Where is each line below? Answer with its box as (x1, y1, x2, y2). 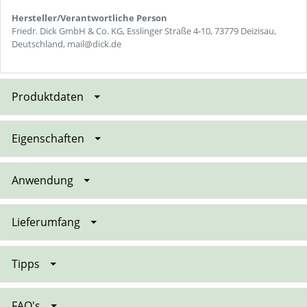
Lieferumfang (12, 214, 83, 230)
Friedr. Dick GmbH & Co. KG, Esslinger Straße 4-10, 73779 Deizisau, (12, 24, 276, 37)
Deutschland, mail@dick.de (12, 37, 121, 50)
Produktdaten (12, 88, 86, 104)
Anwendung (12, 172, 76, 188)
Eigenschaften (12, 130, 87, 146)
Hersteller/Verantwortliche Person (12, 11, 167, 24)
